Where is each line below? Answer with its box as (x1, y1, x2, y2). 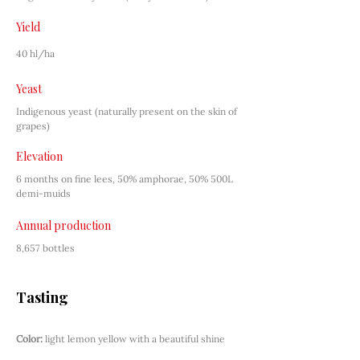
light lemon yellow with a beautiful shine (45, 333, 225, 345)
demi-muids (16, 187, 71, 199)
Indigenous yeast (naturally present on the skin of (16, 105, 239, 117)
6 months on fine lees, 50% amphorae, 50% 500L (16, 173, 235, 185)
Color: (16, 333, 43, 345)
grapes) (16, 120, 50, 132)
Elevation (16, 149, 63, 164)
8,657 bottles (16, 242, 75, 254)
